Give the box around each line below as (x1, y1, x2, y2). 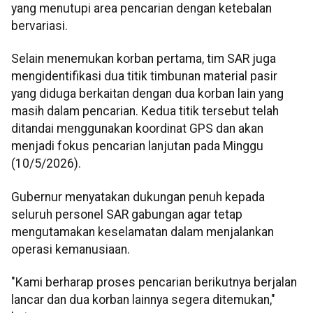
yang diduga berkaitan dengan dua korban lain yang (11, 87, 284, 101)
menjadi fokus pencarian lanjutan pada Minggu (11, 139, 263, 154)
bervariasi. (11, 19, 68, 34)
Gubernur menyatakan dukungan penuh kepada (11, 189, 265, 204)
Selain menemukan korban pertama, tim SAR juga (11, 52, 276, 66)
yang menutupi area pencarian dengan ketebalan (11, 1, 272, 16)
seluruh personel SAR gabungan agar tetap (11, 207, 242, 221)
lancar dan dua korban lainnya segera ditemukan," (11, 293, 275, 307)
